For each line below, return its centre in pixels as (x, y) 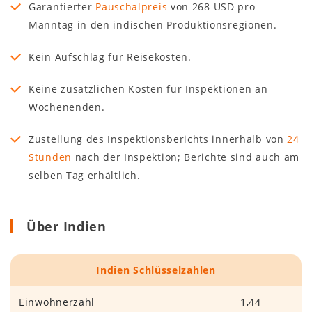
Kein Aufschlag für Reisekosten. (110, 56)
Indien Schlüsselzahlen (156, 270)
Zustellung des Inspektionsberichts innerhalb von (158, 139)
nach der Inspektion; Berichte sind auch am (186, 157)
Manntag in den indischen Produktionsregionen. (153, 24)
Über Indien (67, 226)
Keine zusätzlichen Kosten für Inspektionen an (148, 88)
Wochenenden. (67, 107)
